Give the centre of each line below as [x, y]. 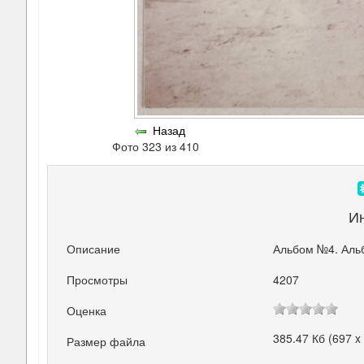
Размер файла [106, 342]
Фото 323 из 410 [158, 147]
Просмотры [97, 280]
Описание [94, 248]
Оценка [87, 311]
